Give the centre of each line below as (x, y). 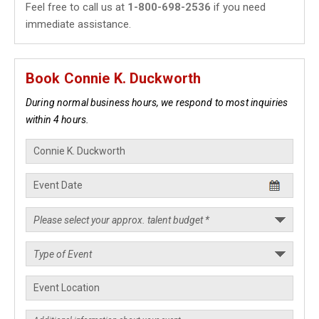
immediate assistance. (78, 24)
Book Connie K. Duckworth (114, 78)
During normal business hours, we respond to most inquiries (157, 103)
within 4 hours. (58, 120)
